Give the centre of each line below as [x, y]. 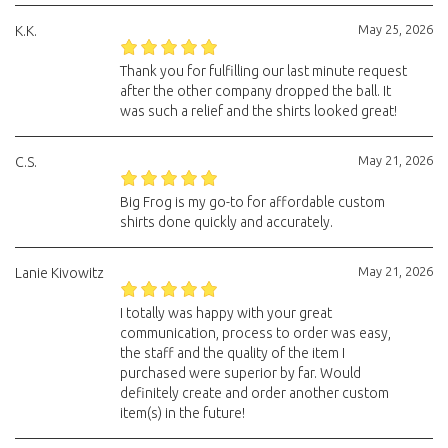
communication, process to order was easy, [255, 333]
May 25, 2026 [395, 29]
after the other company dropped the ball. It [255, 91]
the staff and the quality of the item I [232, 353]
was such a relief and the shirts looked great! [258, 111]
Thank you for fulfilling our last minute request [263, 71]
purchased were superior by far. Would [240, 373]
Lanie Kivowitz [59, 273]
